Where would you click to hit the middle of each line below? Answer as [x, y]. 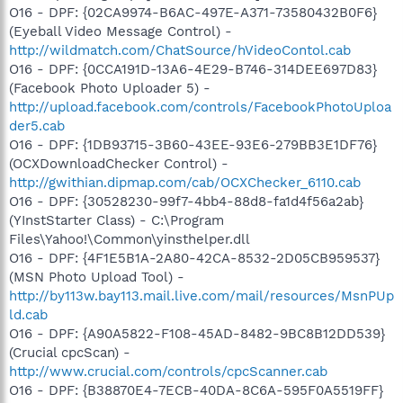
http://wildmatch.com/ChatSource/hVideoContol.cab [180, 50]
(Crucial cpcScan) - [70, 352]
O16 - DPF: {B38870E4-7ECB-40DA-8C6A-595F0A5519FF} [196, 390]
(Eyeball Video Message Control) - [121, 31]
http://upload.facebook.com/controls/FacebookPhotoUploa [200, 107]
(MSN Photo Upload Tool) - [97, 277]
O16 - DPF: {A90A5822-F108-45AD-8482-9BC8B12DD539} [197, 333]
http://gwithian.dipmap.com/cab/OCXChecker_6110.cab [185, 182]
